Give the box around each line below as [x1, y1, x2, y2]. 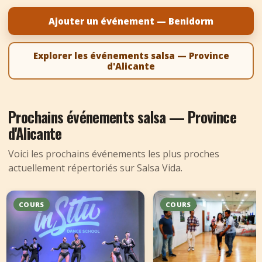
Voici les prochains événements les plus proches [8, 147, 219, 160]
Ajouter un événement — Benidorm [49, 15, 213, 27]
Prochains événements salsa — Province [8, 106, 236, 127]
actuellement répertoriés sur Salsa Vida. [8, 161, 182, 174]
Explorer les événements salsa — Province [33, 50, 229, 61]
